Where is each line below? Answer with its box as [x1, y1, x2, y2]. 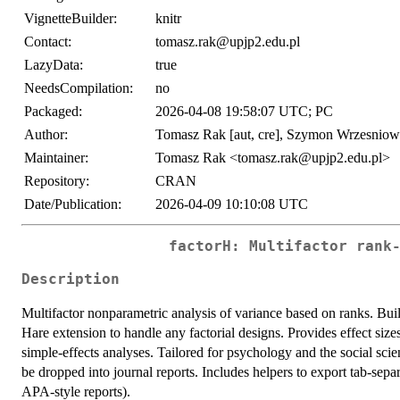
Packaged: [24, 104, 82, 120]
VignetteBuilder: [24, 11, 117, 27]
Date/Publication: [24, 196, 121, 212]
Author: [24, 127, 68, 143]
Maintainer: [24, 150, 88, 166]
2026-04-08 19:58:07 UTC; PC [155, 104, 333, 120]
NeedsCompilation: [24, 80, 133, 96]
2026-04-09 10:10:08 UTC [155, 196, 308, 212]
